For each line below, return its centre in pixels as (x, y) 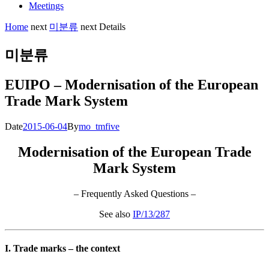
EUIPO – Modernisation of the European (131, 84)
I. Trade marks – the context (62, 248)
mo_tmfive (99, 126)
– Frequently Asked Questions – (134, 193)
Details (112, 27)
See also (116, 214)
